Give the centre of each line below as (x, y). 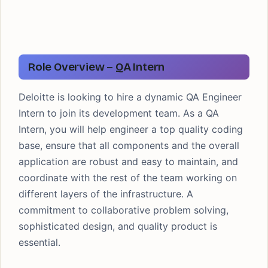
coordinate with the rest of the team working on (128, 178)
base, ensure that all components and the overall (129, 145)
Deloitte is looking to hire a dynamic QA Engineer (130, 97)
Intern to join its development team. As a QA (119, 113)
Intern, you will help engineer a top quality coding (131, 129)
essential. (39, 242)
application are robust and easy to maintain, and (128, 162)
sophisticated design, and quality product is (118, 226)
